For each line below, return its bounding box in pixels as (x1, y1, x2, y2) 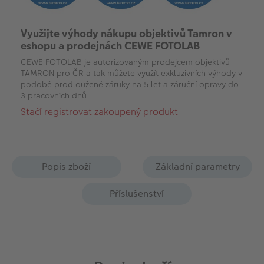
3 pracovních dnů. (21, 89, 90, 101)
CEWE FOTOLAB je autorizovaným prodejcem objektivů (21, 55, 230, 68)
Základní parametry (155, 159, 240, 173)
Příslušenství (110, 186, 164, 200)
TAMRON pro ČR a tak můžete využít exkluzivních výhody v (21, 67, 242, 79)
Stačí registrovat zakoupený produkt (21, 104, 178, 118)
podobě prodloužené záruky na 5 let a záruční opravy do (21, 78, 239, 90)
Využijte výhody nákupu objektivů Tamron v (21, 25, 232, 41)
